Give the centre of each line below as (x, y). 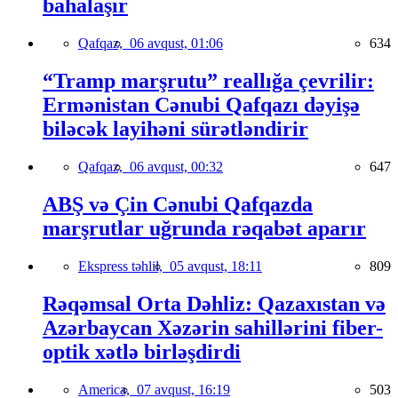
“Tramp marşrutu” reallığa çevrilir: (208, 81)
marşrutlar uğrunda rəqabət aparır (204, 228)
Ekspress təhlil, (124, 266)
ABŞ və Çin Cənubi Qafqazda (178, 204)
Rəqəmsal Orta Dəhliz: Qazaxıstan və (214, 303)
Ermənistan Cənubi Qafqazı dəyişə (201, 105)
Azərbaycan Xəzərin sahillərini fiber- (213, 327)
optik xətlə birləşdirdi (142, 351)
